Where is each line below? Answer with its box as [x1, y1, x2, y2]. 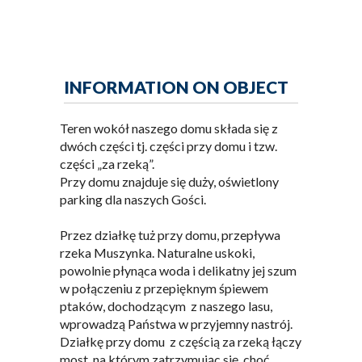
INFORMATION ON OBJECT [64, 77, 288, 97]
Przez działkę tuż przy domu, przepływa [60, 227, 280, 242]
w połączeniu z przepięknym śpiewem [60, 280, 268, 296]
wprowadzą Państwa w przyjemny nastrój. [60, 316, 293, 331]
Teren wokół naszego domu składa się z [60, 120, 278, 136]
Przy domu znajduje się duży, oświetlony [60, 174, 279, 189]
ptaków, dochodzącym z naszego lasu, [60, 298, 272, 314]
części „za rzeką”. [60, 156, 154, 171]
